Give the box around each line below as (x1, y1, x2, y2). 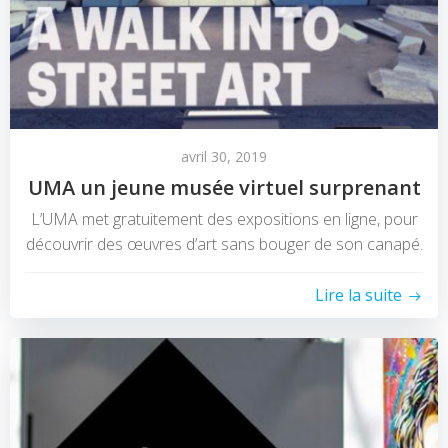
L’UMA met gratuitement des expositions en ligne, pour (30, 208, 418, 231)
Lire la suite (315, 284, 402, 307)
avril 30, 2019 (181, 147, 267, 167)
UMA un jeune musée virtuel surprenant (27, 174, 421, 202)
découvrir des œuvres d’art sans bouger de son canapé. (25, 233, 423, 256)
